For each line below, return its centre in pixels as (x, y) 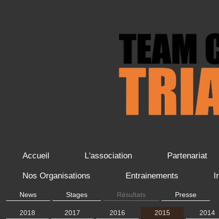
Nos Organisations (57, 176)
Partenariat (187, 156)
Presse (186, 195)
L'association (109, 156)
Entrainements (152, 176)
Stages (77, 195)
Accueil (36, 156)
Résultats (131, 195)
